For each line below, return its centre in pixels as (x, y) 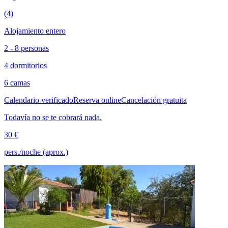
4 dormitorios (25, 65)
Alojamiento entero (35, 31)
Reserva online (97, 100)
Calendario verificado (39, 100)
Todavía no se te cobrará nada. (53, 117)
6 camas (17, 82)
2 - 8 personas (26, 48)
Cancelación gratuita (154, 100)
